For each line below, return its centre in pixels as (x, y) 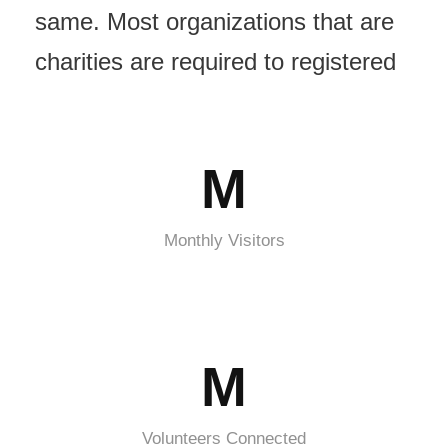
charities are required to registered (215, 61)
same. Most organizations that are (214, 21)
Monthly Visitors (224, 240)
